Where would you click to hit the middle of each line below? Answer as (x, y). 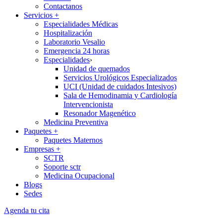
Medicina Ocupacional (79, 176)
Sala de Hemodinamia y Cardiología (120, 95)
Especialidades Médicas (81, 24)
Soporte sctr (62, 167)
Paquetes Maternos (73, 140)
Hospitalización (68, 33)
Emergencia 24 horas (77, 51)
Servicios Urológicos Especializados (120, 78)
